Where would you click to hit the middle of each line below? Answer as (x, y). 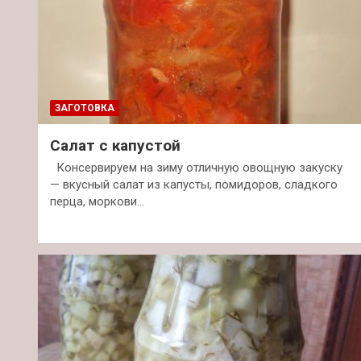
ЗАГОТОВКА (85, 108)
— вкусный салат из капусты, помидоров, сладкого (194, 184)
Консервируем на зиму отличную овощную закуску (196, 167)
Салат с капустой (115, 145)
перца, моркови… (97, 201)
